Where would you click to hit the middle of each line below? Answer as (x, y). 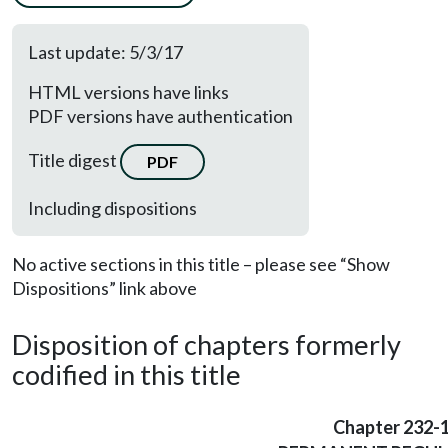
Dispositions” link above (104, 288)
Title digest (74, 159)
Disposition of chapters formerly (206, 344)
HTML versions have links (128, 92)
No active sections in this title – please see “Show (201, 264)
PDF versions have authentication (160, 116)
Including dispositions (112, 208)
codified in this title (126, 374)
